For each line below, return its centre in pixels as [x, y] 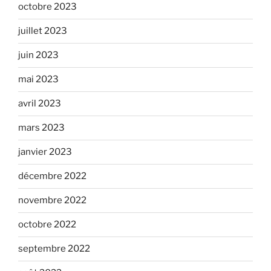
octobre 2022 [47, 225]
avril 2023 [40, 104]
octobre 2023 [47, 7]
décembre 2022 [52, 176]
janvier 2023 [45, 152]
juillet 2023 [43, 31]
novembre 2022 [52, 201]
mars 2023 [41, 128]
